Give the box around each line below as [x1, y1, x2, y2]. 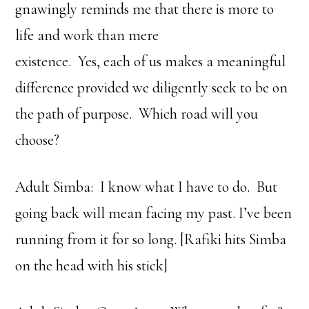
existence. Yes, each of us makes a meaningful [15, 52, 286, 70]
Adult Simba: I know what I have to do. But [15, 178, 278, 196]
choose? [15, 131, 60, 149]
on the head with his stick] [15, 257, 168, 275]
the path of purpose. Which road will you [15, 105, 259, 123]
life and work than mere [15, 26, 159, 44]
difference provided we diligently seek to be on [15, 79, 288, 97]
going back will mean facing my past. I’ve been [15, 204, 292, 222]
